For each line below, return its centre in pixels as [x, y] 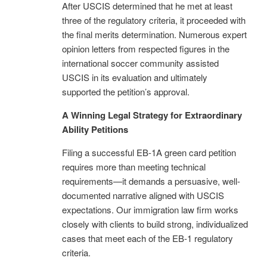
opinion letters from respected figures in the [146, 48]
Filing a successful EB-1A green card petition [149, 152]
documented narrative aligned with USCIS [143, 195]
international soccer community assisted [140, 63]
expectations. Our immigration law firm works [150, 209]
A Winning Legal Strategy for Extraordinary [152, 115]
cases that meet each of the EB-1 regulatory [148, 238]
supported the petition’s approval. [126, 91]
